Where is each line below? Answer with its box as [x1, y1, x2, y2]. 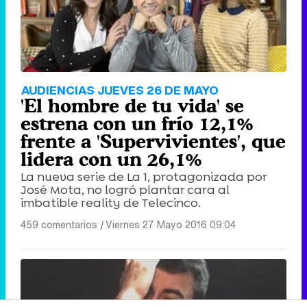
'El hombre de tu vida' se [21, 95, 244, 117]
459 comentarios [21, 217, 97, 232]
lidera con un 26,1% [21, 148, 201, 171]
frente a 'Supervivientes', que [21, 130, 286, 153]
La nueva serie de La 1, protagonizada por [21, 169, 267, 186]
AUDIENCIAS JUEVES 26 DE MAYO [21, 82, 219, 99]
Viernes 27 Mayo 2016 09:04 [106, 217, 236, 232]
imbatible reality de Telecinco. [21, 195, 201, 212]
